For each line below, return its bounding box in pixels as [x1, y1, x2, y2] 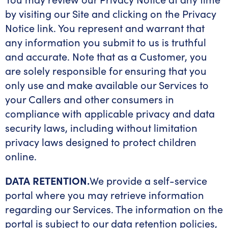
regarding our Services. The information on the [5, 202, 223, 216]
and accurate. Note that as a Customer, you [5, 49, 207, 63]
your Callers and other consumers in [5, 92, 174, 106]
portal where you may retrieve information [5, 188, 204, 202]
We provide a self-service [90, 174, 207, 187]
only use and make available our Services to [5, 78, 209, 92]
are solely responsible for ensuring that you [5, 64, 207, 77]
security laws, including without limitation [5, 121, 197, 134]
